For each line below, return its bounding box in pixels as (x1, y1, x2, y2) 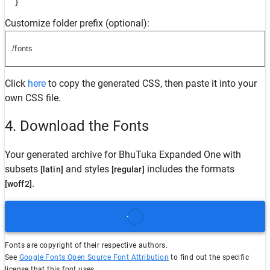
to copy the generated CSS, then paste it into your (46, 77, 257, 89)
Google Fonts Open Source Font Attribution (19, 253, 169, 262)
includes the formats (144, 163, 234, 175)
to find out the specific (169, 253, 250, 262)
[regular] (111, 165, 145, 175)
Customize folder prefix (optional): (5, 17, 149, 29)
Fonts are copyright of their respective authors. (5, 241, 168, 250)
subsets (5, 163, 40, 175)
